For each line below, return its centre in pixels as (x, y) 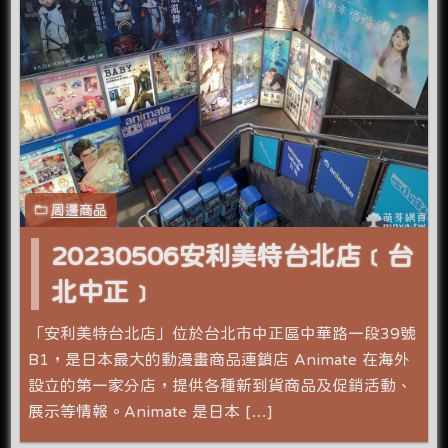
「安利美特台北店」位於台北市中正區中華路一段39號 (222, 332)
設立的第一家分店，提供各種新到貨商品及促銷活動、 (220, 384)
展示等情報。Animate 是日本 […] (150, 410)
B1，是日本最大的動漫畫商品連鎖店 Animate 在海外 (219, 358)
